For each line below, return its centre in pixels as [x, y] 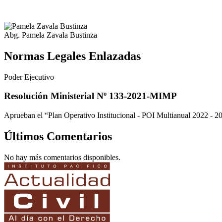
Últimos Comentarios [58, 137]
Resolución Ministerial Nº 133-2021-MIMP [90, 96]
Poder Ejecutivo [29, 77]
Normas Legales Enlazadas [72, 56]
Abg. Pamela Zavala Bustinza [51, 35]
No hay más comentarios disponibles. [62, 157]
